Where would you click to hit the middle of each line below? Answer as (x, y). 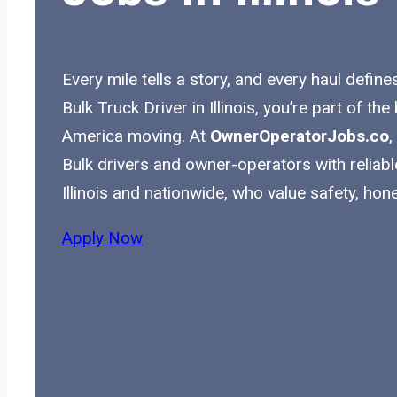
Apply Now (102, 237)
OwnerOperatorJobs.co (300, 136)
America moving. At (136, 136)
